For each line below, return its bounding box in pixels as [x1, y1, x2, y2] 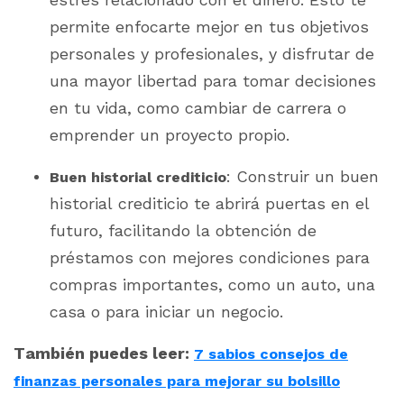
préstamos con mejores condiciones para [50, 248, 370, 267]
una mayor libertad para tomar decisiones [50, 71, 376, 90]
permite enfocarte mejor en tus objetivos [50, 17, 369, 36]
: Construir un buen [226, 167, 379, 186]
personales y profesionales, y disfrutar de [50, 44, 374, 63]
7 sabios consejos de [194, 345, 348, 363]
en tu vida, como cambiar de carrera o [50, 98, 346, 117]
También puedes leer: [14, 344, 194, 363]
